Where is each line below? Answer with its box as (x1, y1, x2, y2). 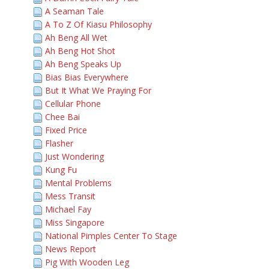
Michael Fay (45, 204, 91, 215)
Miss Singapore (45, 217, 104, 228)
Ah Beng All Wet (45, 32, 107, 43)
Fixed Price (45, 124, 87, 136)
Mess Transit (45, 190, 95, 202)
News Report (45, 243, 96, 255)
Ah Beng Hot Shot (45, 45, 115, 56)
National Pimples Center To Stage (45, 230, 177, 241)
